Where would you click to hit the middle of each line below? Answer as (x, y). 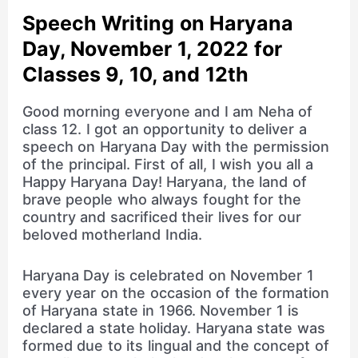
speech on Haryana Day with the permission (175, 147)
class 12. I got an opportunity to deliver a (164, 129)
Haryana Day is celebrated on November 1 (168, 276)
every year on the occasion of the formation (176, 293)
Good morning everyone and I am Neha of (167, 112)
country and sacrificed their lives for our (161, 217)
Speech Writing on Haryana (158, 24)
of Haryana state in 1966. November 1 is (161, 311)
